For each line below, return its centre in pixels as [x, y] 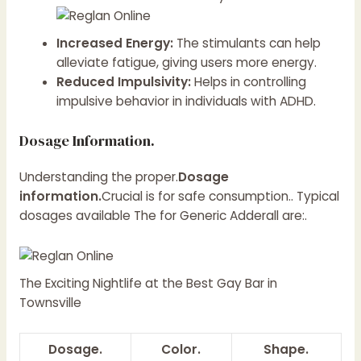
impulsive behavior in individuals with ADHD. [187, 102]
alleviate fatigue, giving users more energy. [187, 63]
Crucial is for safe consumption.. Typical [220, 197]
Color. [181, 349]
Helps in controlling [249, 82]
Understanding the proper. [98, 177]
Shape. [286, 349]
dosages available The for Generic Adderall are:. [163, 216]
